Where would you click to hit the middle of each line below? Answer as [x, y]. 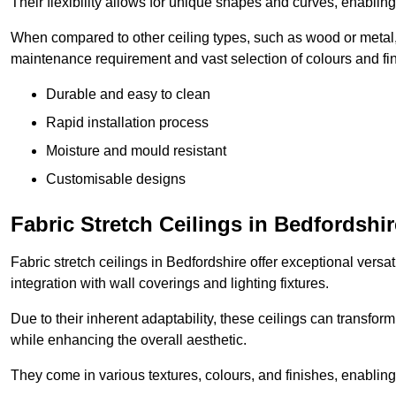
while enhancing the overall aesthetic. [129, 340]
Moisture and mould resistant [136, 151]
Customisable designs [116, 179]
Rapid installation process [127, 123]
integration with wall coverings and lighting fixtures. [170, 284]
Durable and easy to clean [128, 95]
